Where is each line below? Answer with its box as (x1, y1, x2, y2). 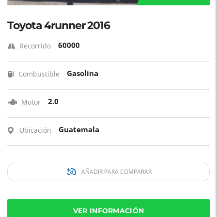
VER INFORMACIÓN (73, 206, 144, 215)
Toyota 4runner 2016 (7, 19, 110, 32)
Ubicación (19, 125, 51, 135)
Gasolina (67, 68, 98, 78)
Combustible (18, 69, 60, 78)
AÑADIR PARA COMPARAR (79, 168, 152, 176)
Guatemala (59, 124, 99, 134)
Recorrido (19, 41, 51, 50)
